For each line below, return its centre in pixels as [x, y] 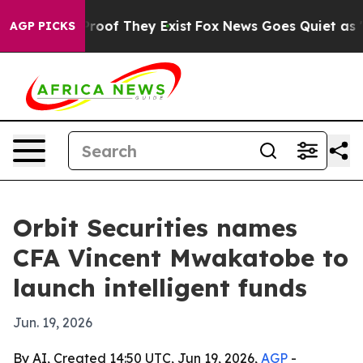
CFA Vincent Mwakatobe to [181, 258]
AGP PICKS [43, 26]
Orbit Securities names [155, 228]
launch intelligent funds [160, 288]
